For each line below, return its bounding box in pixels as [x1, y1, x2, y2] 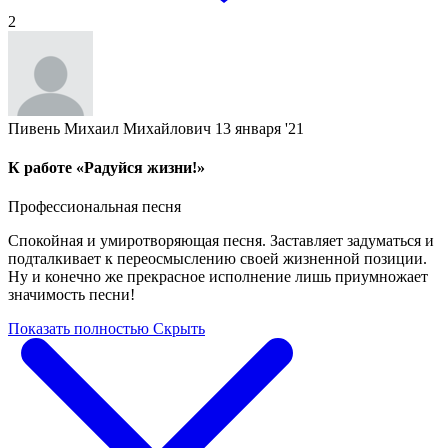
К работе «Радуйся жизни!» [8, 159, 205, 177]
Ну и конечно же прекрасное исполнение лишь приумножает [8, 268, 428, 286]
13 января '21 [215, 119, 304, 137]
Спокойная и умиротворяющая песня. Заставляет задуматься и [8, 232, 434, 250]
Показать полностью [8, 320, 149, 338]
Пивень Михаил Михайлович [8, 119, 211, 137]
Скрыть [153, 320, 205, 338]
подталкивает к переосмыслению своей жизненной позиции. [8, 250, 427, 268]
